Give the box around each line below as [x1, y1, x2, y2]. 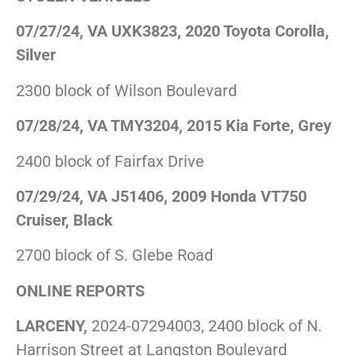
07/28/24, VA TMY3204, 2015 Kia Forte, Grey [16, 116, 331, 136]
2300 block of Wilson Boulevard [16, 80, 237, 100]
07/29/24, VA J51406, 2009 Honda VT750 [16, 186, 307, 206]
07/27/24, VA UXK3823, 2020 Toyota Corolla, [16, 21, 329, 41]
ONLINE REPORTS [16, 281, 145, 300]
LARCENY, [16, 316, 87, 336]
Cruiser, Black [16, 210, 113, 230]
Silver [16, 45, 56, 65]
